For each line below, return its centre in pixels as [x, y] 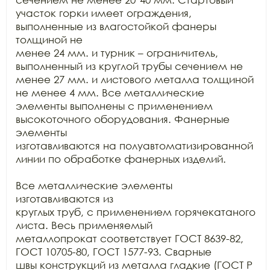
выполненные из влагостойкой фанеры [116, 26]
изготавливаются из [64, 199]
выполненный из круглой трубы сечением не [129, 66]
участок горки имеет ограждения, [104, 13]
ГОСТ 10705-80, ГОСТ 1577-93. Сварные [114, 252]
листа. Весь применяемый [84, 225]
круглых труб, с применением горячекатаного [136, 212]
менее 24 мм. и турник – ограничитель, [117, 53]
